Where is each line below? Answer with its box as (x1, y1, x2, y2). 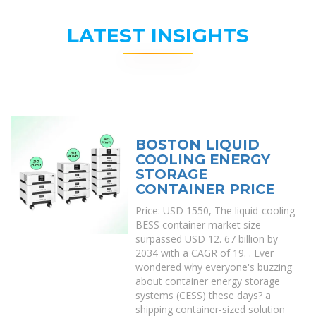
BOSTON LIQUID (135, 136, 260, 153)
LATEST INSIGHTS (67, 23, 249, 47)
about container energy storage (135, 274, 281, 288)
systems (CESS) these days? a (135, 288, 272, 302)
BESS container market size (135, 218, 262, 231)
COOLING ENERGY (135, 151, 271, 168)
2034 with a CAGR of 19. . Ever (135, 246, 274, 260)
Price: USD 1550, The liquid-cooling (135, 204, 296, 217)
